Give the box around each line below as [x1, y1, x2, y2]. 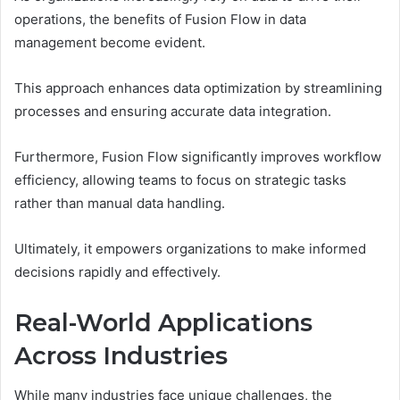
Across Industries [14, 340, 228, 371]
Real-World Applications [14, 307, 312, 337]
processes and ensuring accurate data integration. [14, 102, 331, 120]
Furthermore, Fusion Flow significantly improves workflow [14, 147, 381, 165]
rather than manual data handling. [14, 194, 225, 212]
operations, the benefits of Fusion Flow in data [14, 10, 306, 28]
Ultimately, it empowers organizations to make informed [14, 239, 366, 257]
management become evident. [14, 33, 205, 51]
